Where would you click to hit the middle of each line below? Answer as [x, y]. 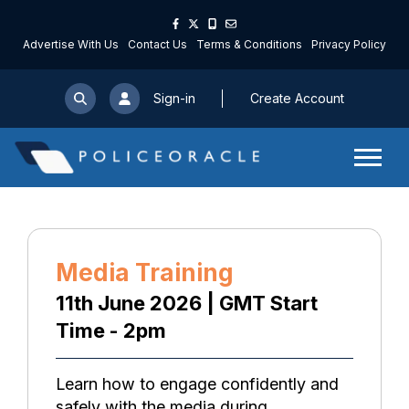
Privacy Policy [349, 44]
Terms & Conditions [249, 44]
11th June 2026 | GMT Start [187, 304]
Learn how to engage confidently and [197, 384]
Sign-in [174, 98]
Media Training [145, 273]
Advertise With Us [71, 44]
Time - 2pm [111, 331]
